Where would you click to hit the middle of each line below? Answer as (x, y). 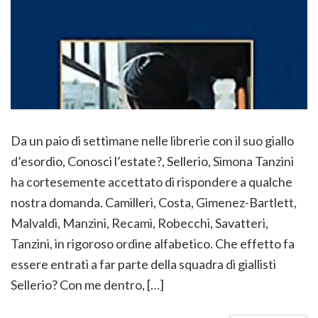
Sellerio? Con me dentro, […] (87, 285)
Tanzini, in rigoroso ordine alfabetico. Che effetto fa (153, 244)
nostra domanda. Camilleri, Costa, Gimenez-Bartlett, (154, 203)
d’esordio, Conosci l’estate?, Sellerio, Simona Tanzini (152, 161)
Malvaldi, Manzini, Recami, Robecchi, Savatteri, (139, 223)
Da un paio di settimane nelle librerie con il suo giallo (152, 141)
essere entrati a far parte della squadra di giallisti (143, 264)
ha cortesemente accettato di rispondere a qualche (152, 182)
